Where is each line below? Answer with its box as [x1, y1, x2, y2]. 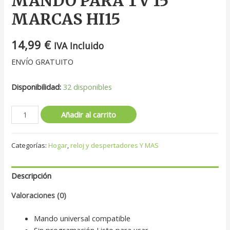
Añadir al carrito [61, 109, 117, 120]
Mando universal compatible [34, 213, 131, 223]
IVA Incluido [54, 39, 104, 52]
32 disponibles [63, 81, 112, 92]
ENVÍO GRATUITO [11, 56, 74, 67]
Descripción [11, 170, 52, 181]
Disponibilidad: [11, 81, 62, 92]
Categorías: [11, 140, 49, 150]
